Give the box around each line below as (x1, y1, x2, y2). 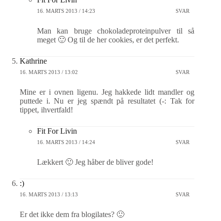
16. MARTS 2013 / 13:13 (20, 191, 78, 197)
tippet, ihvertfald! (20, 106, 73, 114)
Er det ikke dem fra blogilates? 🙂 (20, 210, 124, 219)
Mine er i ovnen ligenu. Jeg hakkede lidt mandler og (20, 88, 195, 96)
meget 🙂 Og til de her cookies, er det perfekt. (37, 36, 179, 44)
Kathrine (20, 57, 47, 65)
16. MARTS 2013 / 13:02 (20, 69, 78, 75)
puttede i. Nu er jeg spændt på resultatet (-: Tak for (20, 97, 195, 105)
